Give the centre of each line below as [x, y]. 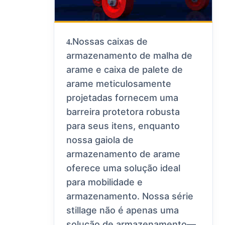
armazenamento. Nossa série [130, 196]
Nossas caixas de [110, 42]
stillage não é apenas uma [123, 210]
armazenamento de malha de [130, 56]
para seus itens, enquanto [123, 126]
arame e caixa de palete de [125, 70]
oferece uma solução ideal [124, 168]
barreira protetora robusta [123, 112]
